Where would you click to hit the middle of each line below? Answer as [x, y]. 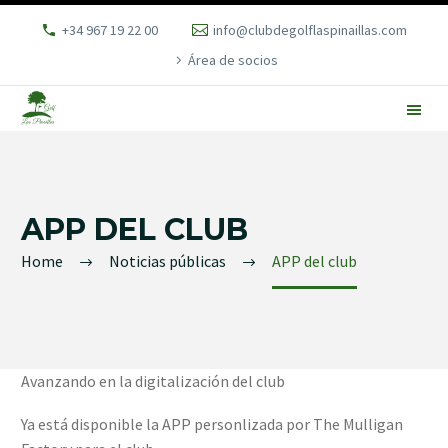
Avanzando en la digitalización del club [153, 381]
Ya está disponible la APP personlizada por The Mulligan [212, 423]
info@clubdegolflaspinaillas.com [310, 30]
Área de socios [233, 60]
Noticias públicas [167, 261]
